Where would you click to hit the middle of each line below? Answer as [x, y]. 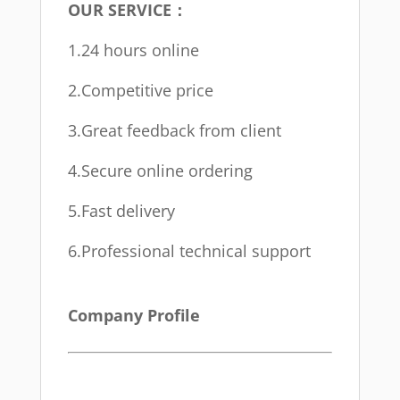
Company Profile [133, 316]
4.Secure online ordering [160, 171]
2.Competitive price [140, 91]
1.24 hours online [133, 50]
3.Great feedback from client [174, 131]
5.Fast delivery [121, 211]
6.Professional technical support [189, 251]
